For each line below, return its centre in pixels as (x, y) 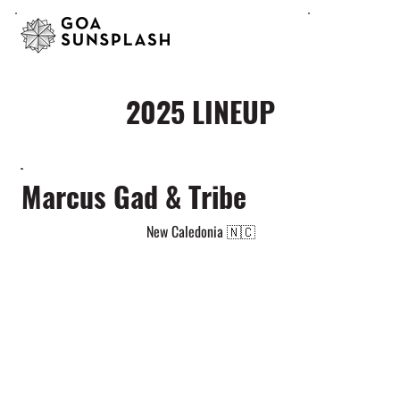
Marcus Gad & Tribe (133, 196)
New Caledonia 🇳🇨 (200, 232)
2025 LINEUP (200, 111)
